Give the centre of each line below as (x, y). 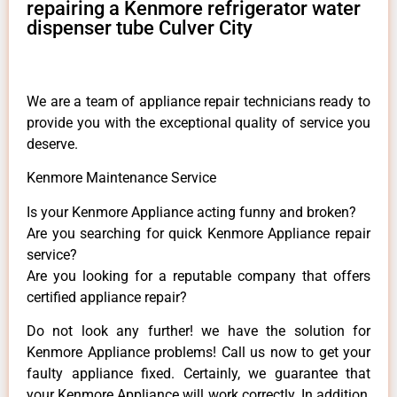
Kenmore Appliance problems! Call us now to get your (198, 353)
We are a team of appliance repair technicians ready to (198, 101)
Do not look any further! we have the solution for (198, 331)
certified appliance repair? (107, 297)
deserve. (52, 144)
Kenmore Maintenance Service (121, 178)
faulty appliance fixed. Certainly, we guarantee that (198, 374)
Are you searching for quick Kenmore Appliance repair (198, 233)
